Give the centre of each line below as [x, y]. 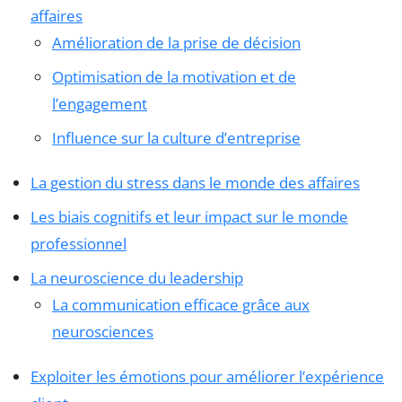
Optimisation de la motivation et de [174, 77]
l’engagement [100, 104]
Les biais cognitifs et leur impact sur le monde [189, 217]
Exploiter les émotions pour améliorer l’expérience [207, 377]
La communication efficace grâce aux [181, 305]
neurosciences [103, 332]
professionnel [79, 244]
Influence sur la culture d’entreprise [176, 138]
